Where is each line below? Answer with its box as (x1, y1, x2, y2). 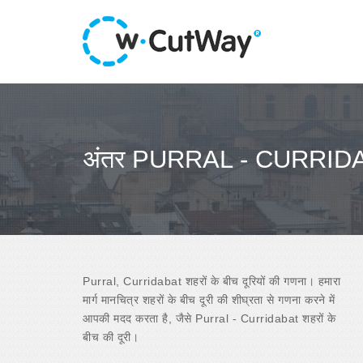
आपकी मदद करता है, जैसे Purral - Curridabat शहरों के (83, 311, 336, 325)
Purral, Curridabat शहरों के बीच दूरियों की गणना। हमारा (83, 274, 340, 288)
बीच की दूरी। (83, 330, 139, 344)
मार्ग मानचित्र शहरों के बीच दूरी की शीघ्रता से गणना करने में (83, 293, 335, 306)
